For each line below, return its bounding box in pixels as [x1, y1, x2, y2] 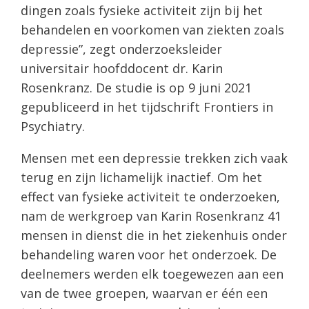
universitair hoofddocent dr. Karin [21, 59, 223, 77]
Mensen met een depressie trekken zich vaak [21, 149, 288, 166]
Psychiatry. [21, 117, 85, 134]
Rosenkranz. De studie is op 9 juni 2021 [21, 79, 252, 96]
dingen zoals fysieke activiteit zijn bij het [21, 1, 263, 19]
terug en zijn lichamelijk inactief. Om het [21, 168, 262, 186]
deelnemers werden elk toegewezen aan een [21, 265, 283, 282]
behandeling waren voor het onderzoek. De [21, 246, 277, 263]
